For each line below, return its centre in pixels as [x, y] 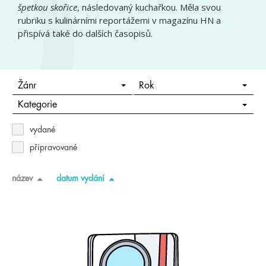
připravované [53, 147]
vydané [42, 129]
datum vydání [80, 178]
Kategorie [37, 105]
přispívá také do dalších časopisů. [85, 33]
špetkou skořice [47, 7]
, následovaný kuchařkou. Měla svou [149, 7]
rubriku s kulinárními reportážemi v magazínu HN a [119, 20]
